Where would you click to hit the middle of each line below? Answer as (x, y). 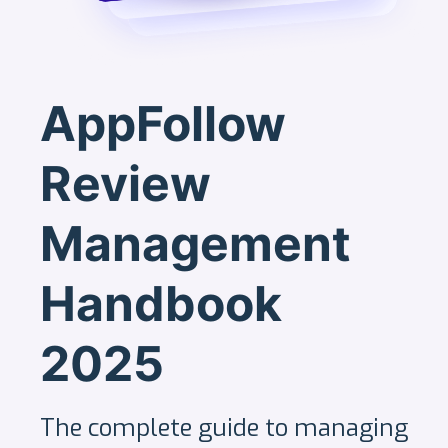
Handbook (161, 303)
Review (125, 183)
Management (195, 243)
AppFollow (163, 123)
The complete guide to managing (224, 428)
